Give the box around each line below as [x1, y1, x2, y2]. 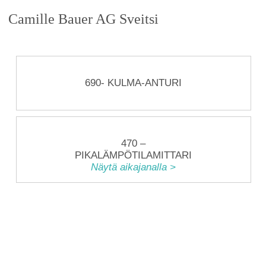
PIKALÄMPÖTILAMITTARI [75, 150, 192, 161]
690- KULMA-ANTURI [85, 77, 182, 88]
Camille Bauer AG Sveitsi [8, 11, 159, 27]
